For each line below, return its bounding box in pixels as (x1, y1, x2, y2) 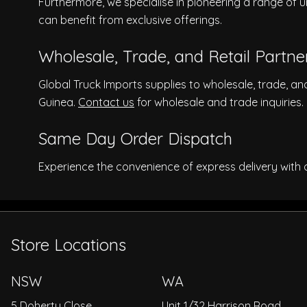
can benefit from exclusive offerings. (38, 13, 222, 27)
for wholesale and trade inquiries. (134, 95, 304, 110)
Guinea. (38, 95, 78, 110)
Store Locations (11, 234, 126, 256)
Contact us (78, 95, 134, 110)
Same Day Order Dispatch (38, 128, 232, 149)
